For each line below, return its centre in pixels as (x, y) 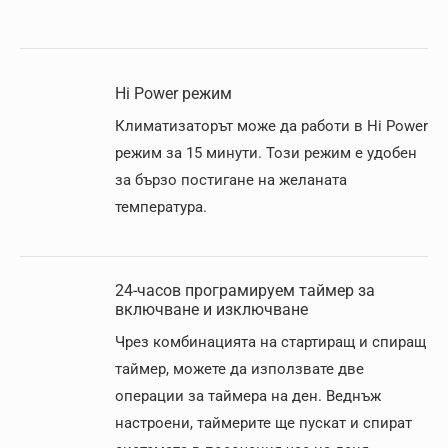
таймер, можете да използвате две (239, 369)
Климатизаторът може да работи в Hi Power (271, 126)
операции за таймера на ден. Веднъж (248, 396)
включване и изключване (211, 309)
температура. (161, 207)
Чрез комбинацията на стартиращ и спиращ (270, 342)
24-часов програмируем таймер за (245, 290)
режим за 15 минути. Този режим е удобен (266, 153)
